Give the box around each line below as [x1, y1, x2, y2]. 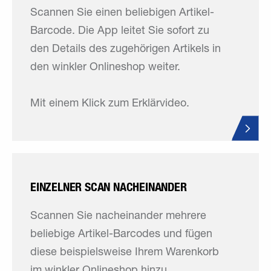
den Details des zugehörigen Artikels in [30, 44, 221, 55]
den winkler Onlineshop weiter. [30, 62, 180, 73]
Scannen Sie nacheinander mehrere [30, 211, 206, 222]
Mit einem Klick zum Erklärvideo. [30, 99, 189, 109]
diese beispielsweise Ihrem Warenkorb [30, 247, 219, 258]
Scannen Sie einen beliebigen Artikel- [30, 8, 214, 19]
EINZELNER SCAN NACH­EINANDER [30, 180, 187, 194]
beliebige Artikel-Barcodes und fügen [30, 229, 212, 240]
